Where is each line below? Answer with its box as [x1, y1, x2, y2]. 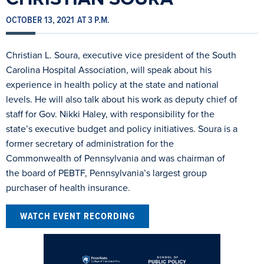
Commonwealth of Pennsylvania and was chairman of [6, 151, 225, 166]
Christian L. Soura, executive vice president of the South [6, 48, 236, 62]
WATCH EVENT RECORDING [20, 209, 135, 223]
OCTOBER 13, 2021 [6, 13, 74, 27]
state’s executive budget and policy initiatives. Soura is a [6, 122, 237, 136]
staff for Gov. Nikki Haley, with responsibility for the [6, 107, 214, 121]
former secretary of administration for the [6, 137, 174, 151]
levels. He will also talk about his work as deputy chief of [6, 93, 237, 107]
